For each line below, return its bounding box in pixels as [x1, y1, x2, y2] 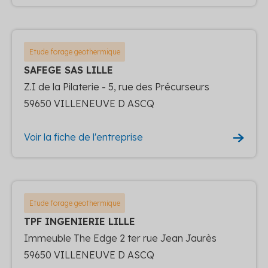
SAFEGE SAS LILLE [24, 63, 113, 76]
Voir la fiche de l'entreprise [24, 130, 143, 143]
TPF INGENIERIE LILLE [24, 215, 135, 227]
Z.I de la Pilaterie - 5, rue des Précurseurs [24, 80, 209, 93]
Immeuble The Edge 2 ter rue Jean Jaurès [24, 232, 217, 244]
